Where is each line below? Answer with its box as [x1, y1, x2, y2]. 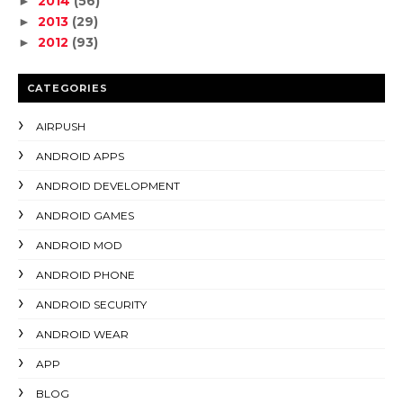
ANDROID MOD [36, 237, 122, 252]
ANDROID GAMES [36, 208, 134, 222]
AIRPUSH [36, 119, 85, 133]
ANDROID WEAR [36, 327, 129, 341]
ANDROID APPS [36, 148, 124, 163]
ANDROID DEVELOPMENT [36, 178, 180, 193]
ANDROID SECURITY [36, 297, 147, 311]
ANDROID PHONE [36, 267, 135, 282]
